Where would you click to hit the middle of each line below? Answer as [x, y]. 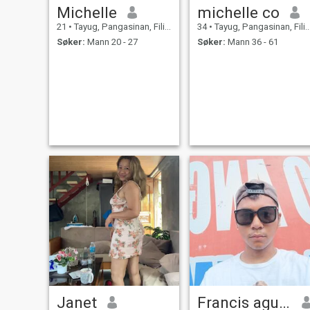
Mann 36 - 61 [252, 42]
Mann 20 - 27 [111, 42]
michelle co [238, 12]
